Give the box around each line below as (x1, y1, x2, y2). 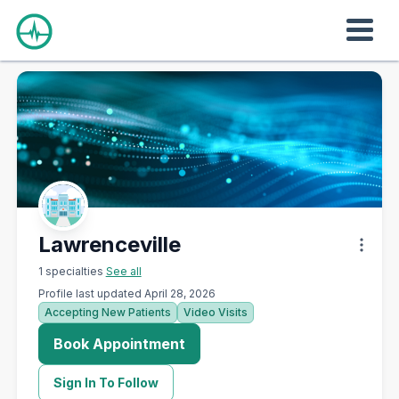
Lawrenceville (37, 232, 181, 257)
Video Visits (183, 305, 248, 319)
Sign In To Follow (53, 375, 159, 390)
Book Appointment (53, 335, 185, 353)
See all (105, 265, 142, 278)
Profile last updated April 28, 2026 (37, 287, 216, 300)
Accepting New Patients (44, 305, 171, 319)
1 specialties (37, 265, 106, 278)
